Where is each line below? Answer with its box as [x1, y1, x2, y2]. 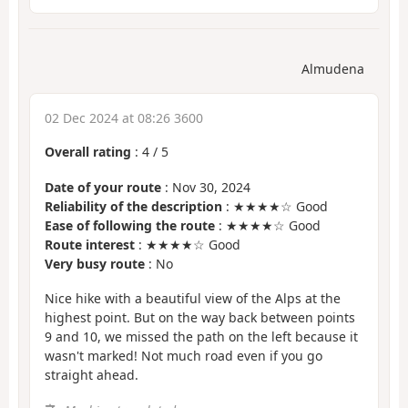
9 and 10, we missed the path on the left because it [45, 328, 358, 346]
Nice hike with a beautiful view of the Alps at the [45, 290, 341, 308]
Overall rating [45, 143, 131, 161]
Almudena [301, 60, 364, 78]
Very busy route [45, 254, 145, 272]
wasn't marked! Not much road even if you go [45, 347, 322, 365]
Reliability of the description [45, 197, 222, 215]
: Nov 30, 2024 [161, 178, 250, 196]
